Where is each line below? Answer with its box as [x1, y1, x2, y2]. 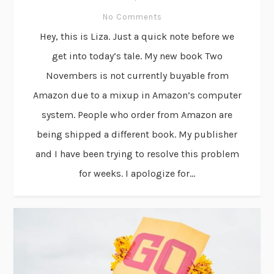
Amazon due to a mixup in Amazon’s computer [32, 89, 242, 101]
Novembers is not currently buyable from [45, 69, 229, 81]
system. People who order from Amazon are [42, 108, 232, 120]
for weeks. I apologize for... [79, 167, 195, 179]
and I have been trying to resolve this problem [35, 147, 239, 160]
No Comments [103, 12, 162, 21]
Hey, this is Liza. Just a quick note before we [40, 30, 234, 42]
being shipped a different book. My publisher [37, 128, 237, 140]
